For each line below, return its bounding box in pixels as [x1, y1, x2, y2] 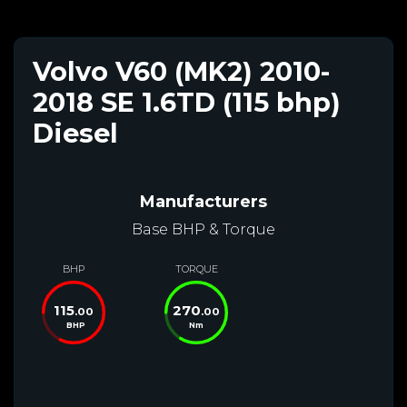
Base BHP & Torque [132, 220, 275, 238]
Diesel [33, 116, 118, 149]
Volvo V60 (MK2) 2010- [33, 55, 330, 87]
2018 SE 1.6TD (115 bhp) [33, 85, 341, 118]
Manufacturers [140, 191, 267, 212]
